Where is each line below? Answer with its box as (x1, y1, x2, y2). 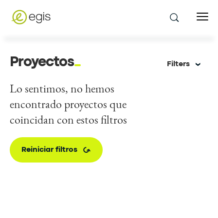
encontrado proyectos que (10, 96, 127, 111)
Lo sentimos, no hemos (10, 81, 114, 96)
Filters (166, 61, 190, 68)
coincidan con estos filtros (10, 112, 127, 127)
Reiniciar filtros (21, 146, 77, 153)
